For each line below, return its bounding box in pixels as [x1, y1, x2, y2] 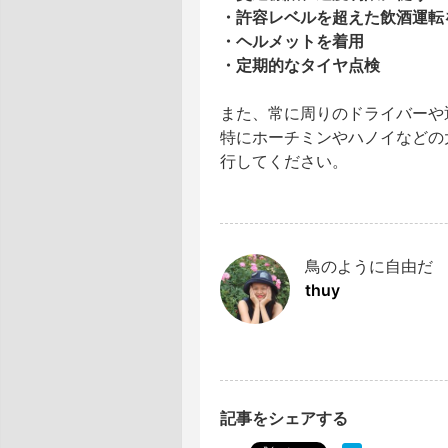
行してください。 [220, 151, 348, 171]
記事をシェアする [220, 408, 348, 428]
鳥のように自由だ [305, 256, 433, 276]
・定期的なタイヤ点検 [220, 55, 380, 75]
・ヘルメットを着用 [220, 31, 364, 51]
